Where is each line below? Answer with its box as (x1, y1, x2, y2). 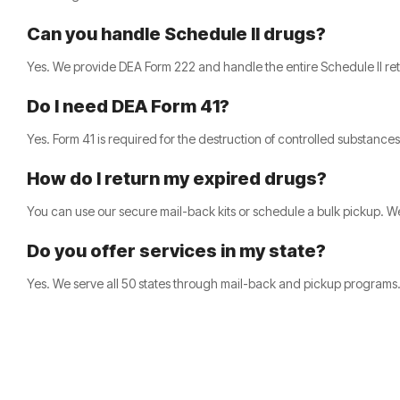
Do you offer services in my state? (27, 239, 326, 262)
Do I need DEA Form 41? (27, 95, 229, 117)
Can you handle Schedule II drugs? (27, 22, 326, 45)
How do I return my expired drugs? (27, 167, 327, 189)
